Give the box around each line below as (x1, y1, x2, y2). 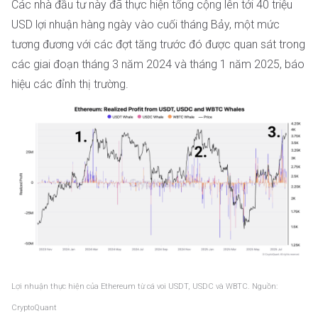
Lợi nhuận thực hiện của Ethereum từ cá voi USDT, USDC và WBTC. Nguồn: (11, 282, 278, 292)
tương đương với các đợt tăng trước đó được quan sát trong (11, 38, 305, 52)
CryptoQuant (11, 303, 57, 313)
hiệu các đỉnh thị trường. (11, 77, 128, 92)
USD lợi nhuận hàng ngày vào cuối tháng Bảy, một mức (11, 18, 280, 32)
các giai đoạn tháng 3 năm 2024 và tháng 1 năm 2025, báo (11, 57, 305, 72)
